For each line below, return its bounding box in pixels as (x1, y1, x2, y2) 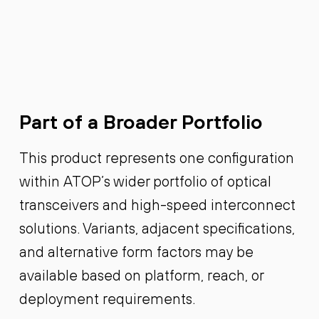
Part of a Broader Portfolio (19, 110, 263, 133)
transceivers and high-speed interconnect (19, 197, 296, 214)
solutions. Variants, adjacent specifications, (19, 220, 295, 237)
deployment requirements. (19, 291, 195, 308)
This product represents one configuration (19, 150, 294, 167)
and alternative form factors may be (19, 244, 253, 261)
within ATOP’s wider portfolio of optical (19, 173, 271, 190)
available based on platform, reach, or (19, 267, 263, 284)
